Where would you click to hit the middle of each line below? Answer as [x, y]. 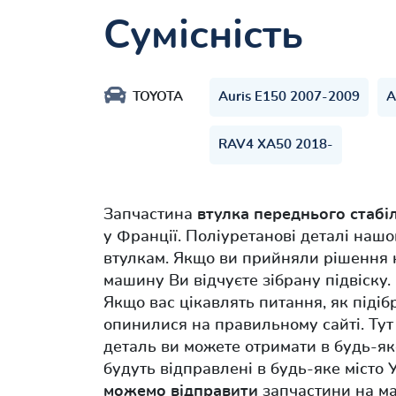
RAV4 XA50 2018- [276, 145]
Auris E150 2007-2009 [289, 97]
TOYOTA [158, 97]
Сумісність [203, 36]
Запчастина [150, 215]
